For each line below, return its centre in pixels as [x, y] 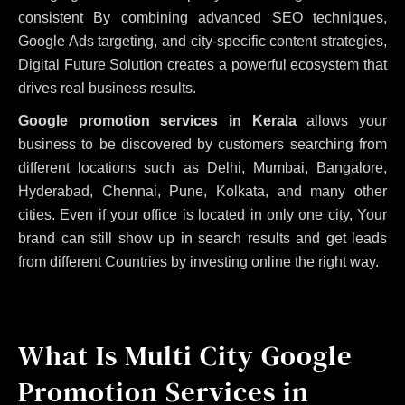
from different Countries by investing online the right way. [198, 261]
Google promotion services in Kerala [157, 120]
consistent [56, 17]
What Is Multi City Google [185, 355]
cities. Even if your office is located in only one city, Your [202, 214]
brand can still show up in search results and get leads [202, 238]
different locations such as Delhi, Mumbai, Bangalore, [202, 167]
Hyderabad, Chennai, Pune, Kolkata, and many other [202, 191]
